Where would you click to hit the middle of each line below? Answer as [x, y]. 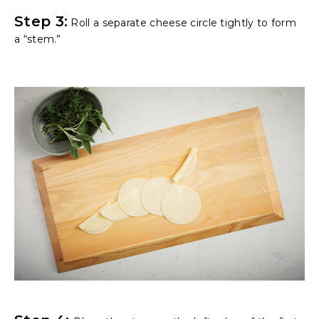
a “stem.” [38, 40]
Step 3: [41, 22]
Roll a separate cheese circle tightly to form [182, 23]
